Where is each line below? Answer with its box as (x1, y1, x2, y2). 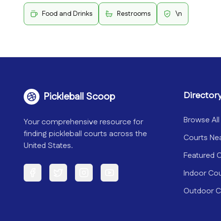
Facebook (32, 172, 63, 182)
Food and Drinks (42, 9, 92, 19)
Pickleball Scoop (43, 90, 115, 104)
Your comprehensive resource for (24, 116, 143, 128)
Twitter (57, 172, 80, 182)
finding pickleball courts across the (24, 128, 147, 140)
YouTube (109, 172, 135, 182)
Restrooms (117, 9, 150, 19)
